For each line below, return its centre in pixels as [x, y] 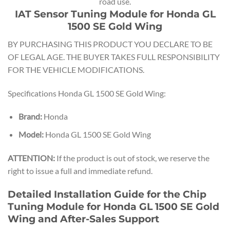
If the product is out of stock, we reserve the [132, 158]
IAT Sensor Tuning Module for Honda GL [115, 14]
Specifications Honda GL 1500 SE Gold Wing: [87, 93]
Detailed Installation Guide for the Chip [107, 194]
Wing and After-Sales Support [83, 218]
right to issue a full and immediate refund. [80, 170]
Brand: [30, 117]
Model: [31, 134]
